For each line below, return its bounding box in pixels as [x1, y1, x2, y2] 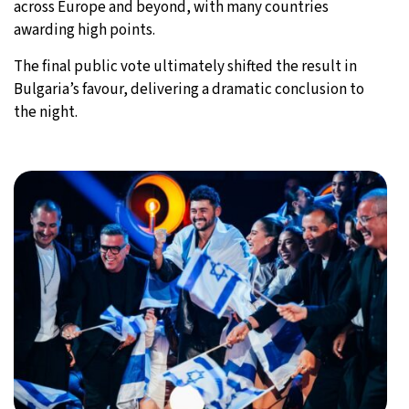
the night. [14, 100, 78, 123]
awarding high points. [14, 18, 155, 41]
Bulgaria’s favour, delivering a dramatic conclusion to [14, 78, 364, 100]
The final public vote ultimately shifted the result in [14, 55, 357, 78]
